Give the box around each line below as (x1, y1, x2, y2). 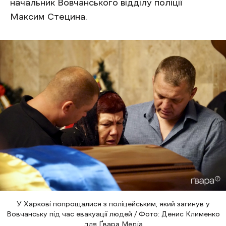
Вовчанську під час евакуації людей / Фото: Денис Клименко (6, 210, 220, 218)
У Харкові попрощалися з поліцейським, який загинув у (16, 200, 210, 208)
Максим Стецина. (10, 12, 87, 22)
